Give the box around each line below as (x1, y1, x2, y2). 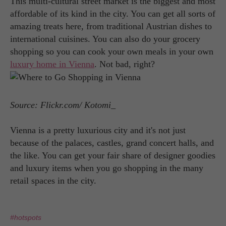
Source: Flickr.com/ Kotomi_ (10, 100, 116, 110)
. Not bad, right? (94, 59, 155, 69)
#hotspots (10, 213, 41, 221)
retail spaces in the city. (10, 176, 96, 186)
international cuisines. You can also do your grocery (10, 33, 200, 44)
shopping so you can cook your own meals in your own (10, 46, 213, 56)
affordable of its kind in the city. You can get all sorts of (10, 8, 215, 19)
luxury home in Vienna (10, 59, 94, 69)
